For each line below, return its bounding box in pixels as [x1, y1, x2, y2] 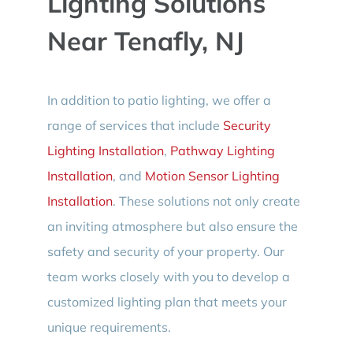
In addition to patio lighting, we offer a [46, 92, 271, 109]
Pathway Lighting [169, 143, 275, 159]
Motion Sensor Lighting [144, 168, 280, 184]
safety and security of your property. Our [46, 243, 284, 260]
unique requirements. [46, 319, 171, 336]
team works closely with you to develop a [46, 269, 290, 285]
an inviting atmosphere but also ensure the [46, 218, 298, 235]
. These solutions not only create [112, 193, 300, 210]
